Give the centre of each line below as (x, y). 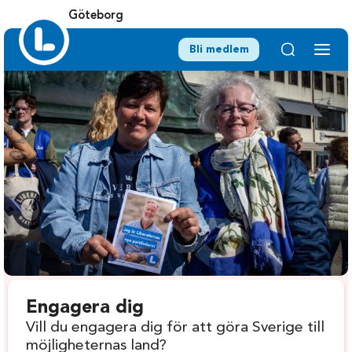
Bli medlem (219, 49)
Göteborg (96, 16)
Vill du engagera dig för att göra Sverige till (176, 328)
